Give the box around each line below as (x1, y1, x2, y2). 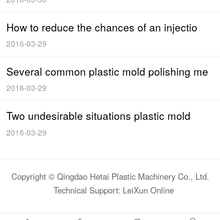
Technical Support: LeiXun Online (54, 184, 174, 196)
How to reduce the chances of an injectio (6, 20, 198, 35)
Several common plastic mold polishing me (6, 64, 209, 79)
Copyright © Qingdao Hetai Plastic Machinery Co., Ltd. (11, 170, 209, 182)
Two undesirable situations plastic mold (6, 108, 191, 123)
